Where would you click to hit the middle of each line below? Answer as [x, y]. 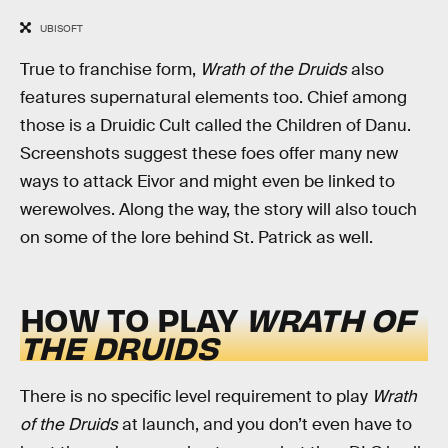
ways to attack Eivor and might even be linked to [207, 181]
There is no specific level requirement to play [196, 397]
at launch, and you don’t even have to [267, 425]
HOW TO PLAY [133, 319]
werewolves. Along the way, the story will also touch [218, 209]
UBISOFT [61, 29]
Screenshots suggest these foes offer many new [209, 153]
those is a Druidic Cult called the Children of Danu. [215, 125]
